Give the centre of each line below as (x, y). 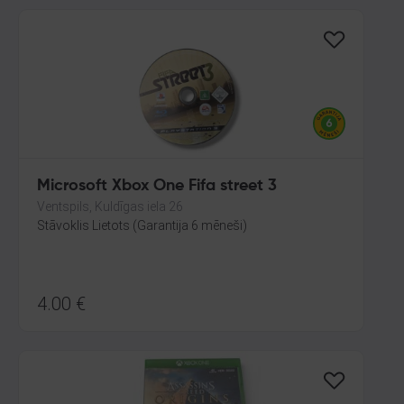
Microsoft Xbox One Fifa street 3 (157, 186)
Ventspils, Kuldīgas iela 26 (110, 207)
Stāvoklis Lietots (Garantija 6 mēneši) (142, 225)
